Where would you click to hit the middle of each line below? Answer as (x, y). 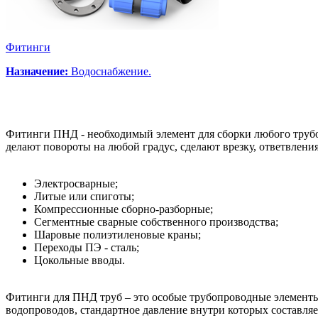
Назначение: (37, 71)
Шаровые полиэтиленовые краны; (117, 234)
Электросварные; (76, 183)
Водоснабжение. (110, 71)
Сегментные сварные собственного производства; (156, 221)
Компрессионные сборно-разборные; (124, 209)
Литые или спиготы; (84, 196)
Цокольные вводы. (79, 260)
